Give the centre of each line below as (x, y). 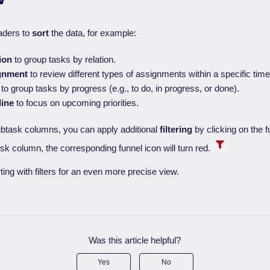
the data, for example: (93, 33)
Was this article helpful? (135, 240)
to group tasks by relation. (64, 60)
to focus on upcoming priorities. (77, 103)
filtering (176, 130)
